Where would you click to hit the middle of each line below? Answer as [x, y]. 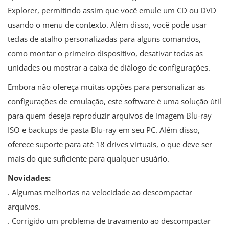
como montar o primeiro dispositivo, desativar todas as [105, 53]
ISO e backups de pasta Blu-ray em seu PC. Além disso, [104, 130]
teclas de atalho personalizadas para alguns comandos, [104, 39]
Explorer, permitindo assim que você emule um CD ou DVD [112, 10]
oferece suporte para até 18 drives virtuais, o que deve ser [110, 144]
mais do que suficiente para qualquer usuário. [88, 158]
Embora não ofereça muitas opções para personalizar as [106, 87]
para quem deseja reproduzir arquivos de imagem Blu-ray [110, 115]
